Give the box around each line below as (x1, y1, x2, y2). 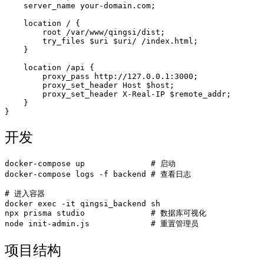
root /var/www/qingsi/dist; (5, 28, 165, 37)
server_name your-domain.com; (5, 1, 156, 11)
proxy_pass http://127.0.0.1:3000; (5, 72, 198, 81)
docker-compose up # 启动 (5, 159, 176, 169)
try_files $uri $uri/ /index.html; (5, 37, 198, 46)
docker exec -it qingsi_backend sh (5, 199, 160, 209)
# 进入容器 (5, 189, 45, 199)
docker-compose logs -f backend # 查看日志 (5, 170, 191, 179)
